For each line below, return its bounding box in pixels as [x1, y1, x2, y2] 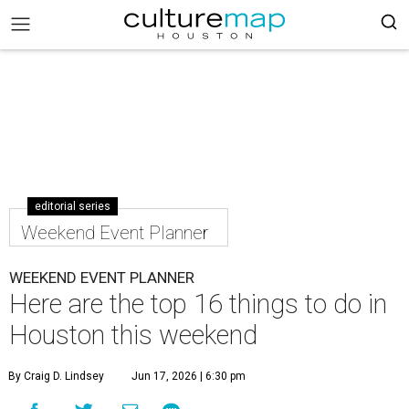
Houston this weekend [9, 320, 257, 351]
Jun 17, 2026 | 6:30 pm [131, 370, 246, 383]
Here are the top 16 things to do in [9, 288, 387, 320]
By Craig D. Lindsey [8, 370, 104, 383]
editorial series [35, 200, 110, 213]
